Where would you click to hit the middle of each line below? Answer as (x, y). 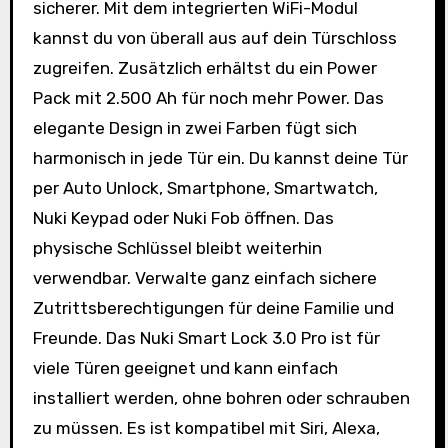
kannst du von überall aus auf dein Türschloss (214, 37)
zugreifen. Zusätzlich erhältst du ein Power (204, 67)
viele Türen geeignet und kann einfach (185, 367)
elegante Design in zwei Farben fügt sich (194, 127)
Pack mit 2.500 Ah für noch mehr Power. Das (208, 97)
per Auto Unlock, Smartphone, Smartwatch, (205, 187)
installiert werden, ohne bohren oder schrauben (221, 397)
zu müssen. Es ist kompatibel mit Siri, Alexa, (206, 427)
